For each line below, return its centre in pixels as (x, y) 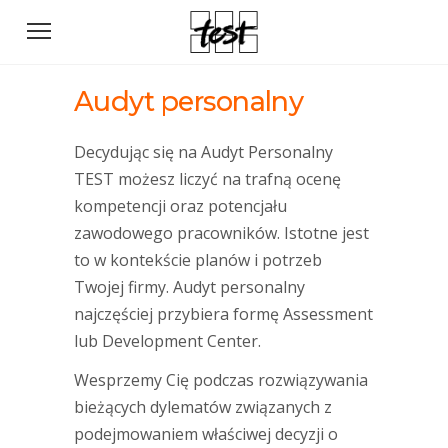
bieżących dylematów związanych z (203, 407)
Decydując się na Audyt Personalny (203, 152)
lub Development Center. (167, 341)
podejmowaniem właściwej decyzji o (206, 434)
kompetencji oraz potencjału (180, 206)
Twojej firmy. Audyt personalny (189, 287)
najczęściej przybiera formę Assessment (223, 314)
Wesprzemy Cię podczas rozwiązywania (221, 380)
